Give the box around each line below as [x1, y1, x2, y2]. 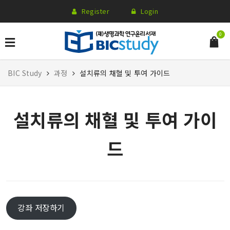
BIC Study [8, 67, 44, 78]
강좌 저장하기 [17, 202, 65, 214]
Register [81, 6, 109, 16]
